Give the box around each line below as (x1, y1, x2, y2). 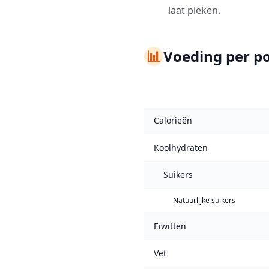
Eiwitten (154, 220, 186, 232)
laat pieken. (168, 4, 220, 17)
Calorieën (154, 115, 192, 126)
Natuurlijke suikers (173, 195, 235, 205)
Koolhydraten (154, 142, 208, 153)
